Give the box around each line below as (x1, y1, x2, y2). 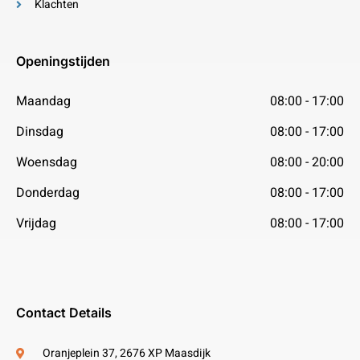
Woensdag (16, 153, 77, 172)
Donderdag (16, 183, 80, 202)
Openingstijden (16, 53, 110, 69)
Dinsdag (16, 122, 63, 141)
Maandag (16, 92, 71, 111)
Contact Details (16, 305, 112, 321)
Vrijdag (16, 214, 56, 233)
